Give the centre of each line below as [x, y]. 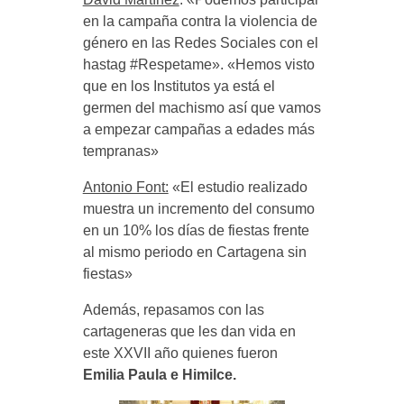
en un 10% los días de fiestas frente [196, 231]
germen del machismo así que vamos [202, 108]
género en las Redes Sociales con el [200, 43]
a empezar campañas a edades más [198, 130]
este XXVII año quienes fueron [180, 353]
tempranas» [120, 151]
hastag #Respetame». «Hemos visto [198, 65]
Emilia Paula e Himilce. [159, 375]
